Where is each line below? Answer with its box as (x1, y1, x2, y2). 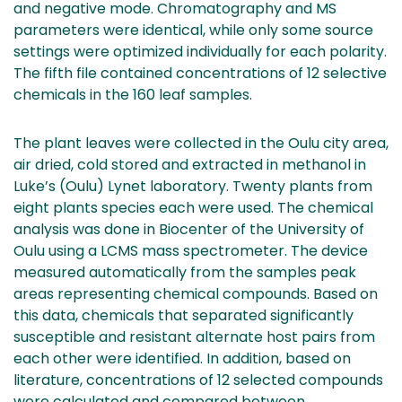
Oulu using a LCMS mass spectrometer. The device (13, 240, 368, 261)
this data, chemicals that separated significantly (13, 304, 354, 326)
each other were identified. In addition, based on (13, 347, 351, 369)
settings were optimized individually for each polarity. (13, 40, 387, 62)
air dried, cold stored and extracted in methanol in (13, 153, 366, 175)
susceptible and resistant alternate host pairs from (13, 326, 375, 347)
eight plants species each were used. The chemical (13, 197, 373, 218)
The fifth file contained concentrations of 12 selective (13, 62, 387, 83)
